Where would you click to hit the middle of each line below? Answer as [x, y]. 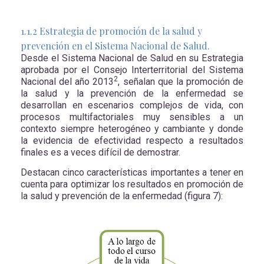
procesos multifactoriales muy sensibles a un [132, 117]
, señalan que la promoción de [181, 82]
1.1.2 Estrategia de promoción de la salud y [111, 31]
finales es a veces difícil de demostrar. [100, 153]
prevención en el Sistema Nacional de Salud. [115, 46]
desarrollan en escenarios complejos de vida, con [132, 105]
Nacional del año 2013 [67, 82]
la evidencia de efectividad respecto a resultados [132, 141]
